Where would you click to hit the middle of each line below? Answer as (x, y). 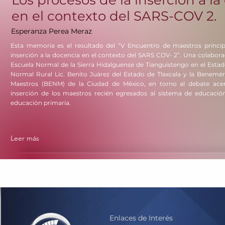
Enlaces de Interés (141, 218)
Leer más (25, 138)
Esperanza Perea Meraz (51, 31)
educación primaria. (41, 103)
